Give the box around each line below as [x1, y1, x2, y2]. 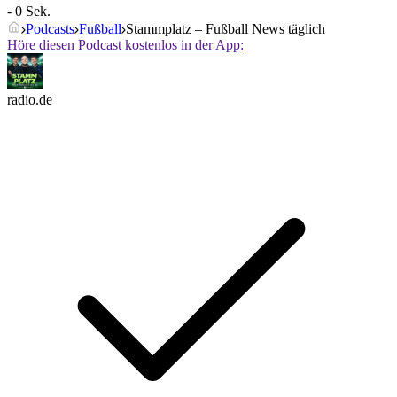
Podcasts [26, 21, 74, 37]
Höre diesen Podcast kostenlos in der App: [7, 37, 244, 53]
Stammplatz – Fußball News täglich [126, 21, 325, 37]
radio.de [7, 92, 52, 108]
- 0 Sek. [7, 4, 51, 19]
